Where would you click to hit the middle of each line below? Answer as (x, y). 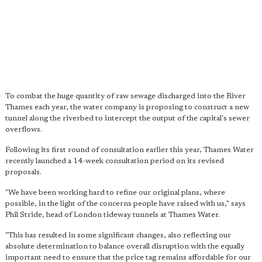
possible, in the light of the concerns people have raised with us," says (125, 204)
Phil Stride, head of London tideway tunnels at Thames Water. (113, 215)
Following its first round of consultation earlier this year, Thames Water (130, 150)
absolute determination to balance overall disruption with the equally (125, 246)
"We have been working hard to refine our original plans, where (115, 192)
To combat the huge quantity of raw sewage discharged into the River (125, 96)
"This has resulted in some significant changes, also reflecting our (118, 235)
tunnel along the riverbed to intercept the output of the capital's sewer (127, 118)
